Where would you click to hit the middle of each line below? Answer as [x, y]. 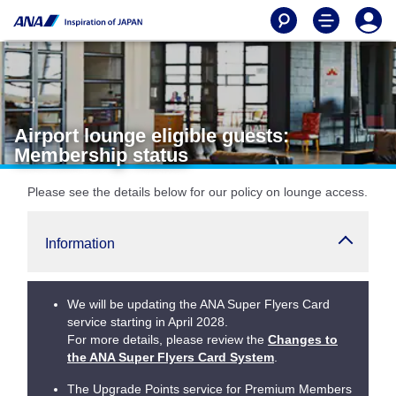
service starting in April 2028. [148, 322]
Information [80, 244]
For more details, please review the [168, 339]
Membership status [101, 155]
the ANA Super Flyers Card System [171, 357]
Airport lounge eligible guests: [152, 136]
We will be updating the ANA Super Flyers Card [198, 304]
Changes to [303, 339]
